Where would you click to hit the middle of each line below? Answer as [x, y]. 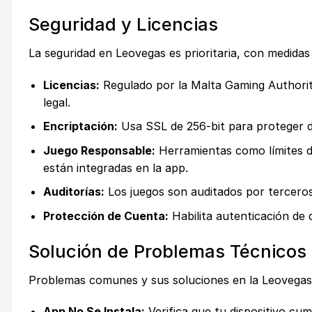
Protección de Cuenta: [106, 216]
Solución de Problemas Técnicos [167, 251]
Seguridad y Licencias [123, 24]
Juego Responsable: [99, 150]
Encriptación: [80, 126]
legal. [56, 102]
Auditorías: [73, 192]
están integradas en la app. [115, 167]
